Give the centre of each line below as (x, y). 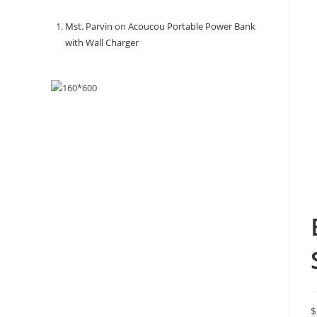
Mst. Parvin (89, 26)
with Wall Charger (102, 42)
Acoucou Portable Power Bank (192, 26)
